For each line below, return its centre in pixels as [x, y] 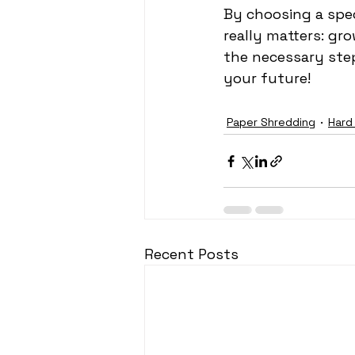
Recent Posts [191, 254]
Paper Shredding [271, 122]
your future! [267, 78]
